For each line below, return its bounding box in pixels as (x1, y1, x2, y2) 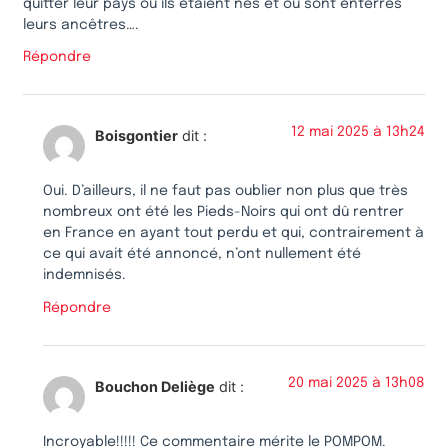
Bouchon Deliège (95, 377, 215, 395)
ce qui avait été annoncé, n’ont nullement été (43, 247, 361, 262)
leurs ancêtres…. (23, 17, 139, 32)
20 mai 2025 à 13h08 (288, 375, 425, 390)
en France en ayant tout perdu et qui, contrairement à (43, 226, 424, 241)
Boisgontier (95, 126, 178, 144)
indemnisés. (43, 268, 126, 283)
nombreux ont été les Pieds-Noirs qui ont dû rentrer (43, 205, 404, 220)
